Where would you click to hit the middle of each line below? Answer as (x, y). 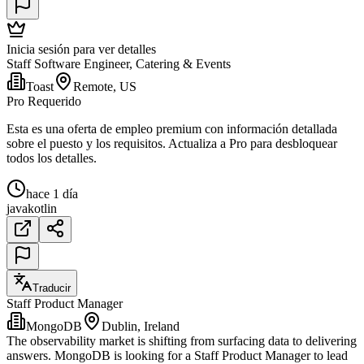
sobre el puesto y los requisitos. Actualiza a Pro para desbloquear (172, 144)
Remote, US (105, 87)
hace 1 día (52, 194)
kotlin (42, 209)
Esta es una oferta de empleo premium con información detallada (172, 129)
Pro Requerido (44, 102)
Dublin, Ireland (141, 327)
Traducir (52, 288)
